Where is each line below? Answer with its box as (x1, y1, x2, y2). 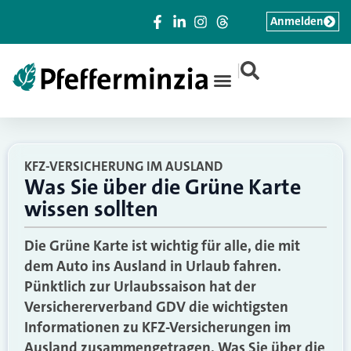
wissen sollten (24, 195, 158, 223)
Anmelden (270, 13, 324, 29)
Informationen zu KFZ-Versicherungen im (24, 317, 291, 337)
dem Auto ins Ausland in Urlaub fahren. (24, 256, 281, 276)
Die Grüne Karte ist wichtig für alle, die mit (24, 236, 300, 255)
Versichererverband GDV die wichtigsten (24, 297, 288, 317)
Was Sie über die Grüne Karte (24, 173, 301, 201)
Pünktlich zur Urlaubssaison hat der (24, 277, 256, 296)
